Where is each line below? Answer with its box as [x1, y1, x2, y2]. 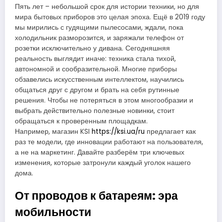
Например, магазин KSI [15, 126, 92, 136]
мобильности [15, 204, 91, 220]
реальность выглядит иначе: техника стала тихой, [15, 54, 176, 63]
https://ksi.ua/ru [92, 126, 145, 136]
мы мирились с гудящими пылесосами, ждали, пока [15, 22, 183, 32]
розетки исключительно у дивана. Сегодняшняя [15, 43, 170, 53]
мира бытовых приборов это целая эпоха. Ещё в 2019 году [15, 12, 205, 22]
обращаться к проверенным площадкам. [15, 116, 148, 126]
